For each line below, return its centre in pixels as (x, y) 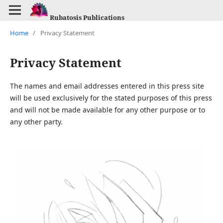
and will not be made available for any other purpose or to (107, 110)
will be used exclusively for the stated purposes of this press (111, 98)
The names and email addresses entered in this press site (107, 86)
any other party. (36, 121)
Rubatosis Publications (87, 17)
